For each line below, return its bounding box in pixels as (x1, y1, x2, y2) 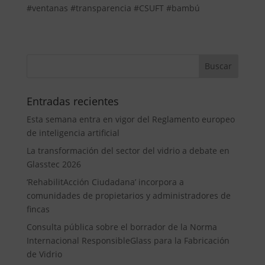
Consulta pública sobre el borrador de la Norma (26, 221, 217, 232)
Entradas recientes (26, 93, 119, 108)
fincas (26, 203, 50, 215)
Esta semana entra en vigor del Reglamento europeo (26, 113, 235, 125)
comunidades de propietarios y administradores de (26, 189, 231, 201)
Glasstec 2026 (26, 158, 81, 170)
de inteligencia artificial (26, 127, 119, 138)
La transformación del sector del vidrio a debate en (26, 144, 230, 156)
